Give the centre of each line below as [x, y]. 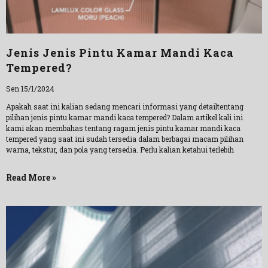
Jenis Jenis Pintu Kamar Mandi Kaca [120, 53]
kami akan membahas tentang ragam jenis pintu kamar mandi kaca [123, 128]
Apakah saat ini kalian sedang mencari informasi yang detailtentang [125, 106]
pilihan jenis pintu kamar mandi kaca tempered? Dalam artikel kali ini [124, 117]
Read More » [31, 177]
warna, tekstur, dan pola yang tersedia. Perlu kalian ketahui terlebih [120, 150]
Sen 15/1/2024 [30, 89]
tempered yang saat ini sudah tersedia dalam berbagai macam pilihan [125, 139]
